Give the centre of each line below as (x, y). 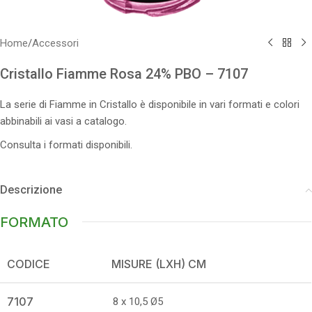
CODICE (29, 264)
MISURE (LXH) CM (159, 264)
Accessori (55, 43)
